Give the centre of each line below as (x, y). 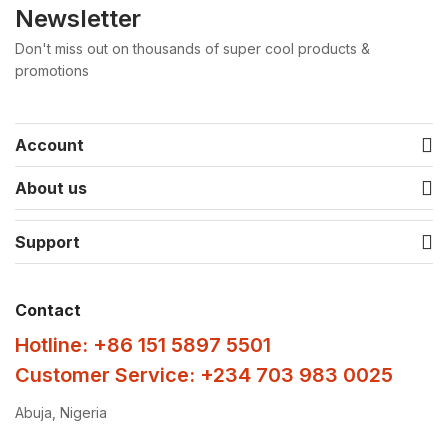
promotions (52, 70)
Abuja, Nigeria (61, 412)
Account (49, 144)
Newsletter (78, 18)
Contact (48, 309)
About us (51, 187)
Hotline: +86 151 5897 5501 (143, 344)
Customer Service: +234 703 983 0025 (204, 374)
